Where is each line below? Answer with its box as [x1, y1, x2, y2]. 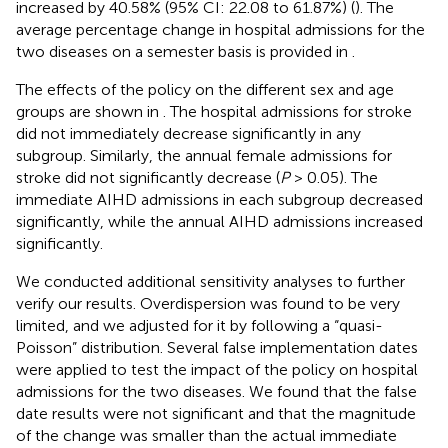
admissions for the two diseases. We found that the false [16, 382, 417, 402]
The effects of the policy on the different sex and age [16, 80, 394, 100]
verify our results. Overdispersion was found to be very [16, 294, 400, 314]
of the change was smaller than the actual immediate [16, 426, 397, 446]
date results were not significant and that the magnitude [16, 404, 416, 424]
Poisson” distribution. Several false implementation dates [16, 338, 418, 358]
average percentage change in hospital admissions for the [16, 20, 425, 40]
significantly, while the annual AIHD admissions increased [16, 212, 423, 232]
